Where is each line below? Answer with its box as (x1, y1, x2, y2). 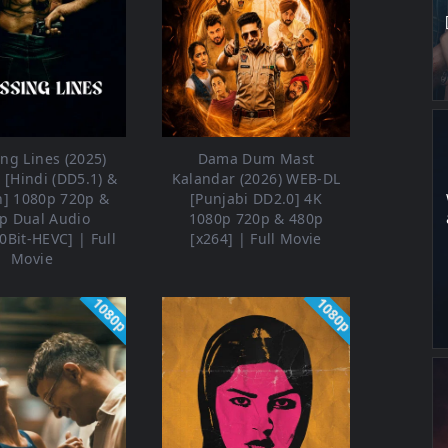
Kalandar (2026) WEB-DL (171, 169, 341, 189)
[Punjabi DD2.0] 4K (189, 189, 323, 209)
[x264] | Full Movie (190, 229, 322, 249)
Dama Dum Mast (197, 149, 315, 169)
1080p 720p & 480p (188, 209, 324, 229)
